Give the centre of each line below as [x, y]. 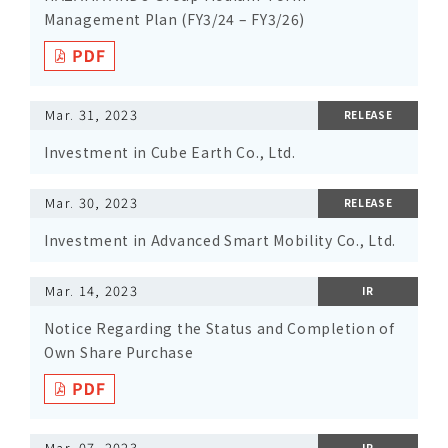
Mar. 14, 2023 [91, 290]
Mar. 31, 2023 [91, 114]
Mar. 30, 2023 [91, 202]
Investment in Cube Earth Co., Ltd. [170, 152]
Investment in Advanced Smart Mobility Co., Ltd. [220, 240]
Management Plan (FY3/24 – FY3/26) [175, 19]
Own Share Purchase [119, 352]
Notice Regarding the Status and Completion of [219, 328]
